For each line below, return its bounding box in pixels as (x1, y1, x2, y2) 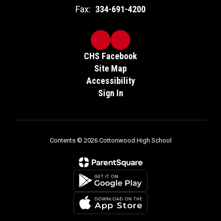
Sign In (98, 87, 123, 98)
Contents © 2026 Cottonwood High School (49, 136, 172, 144)
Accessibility (86, 75, 135, 86)
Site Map (94, 63, 127, 74)
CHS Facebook (84, 50, 137, 61)
